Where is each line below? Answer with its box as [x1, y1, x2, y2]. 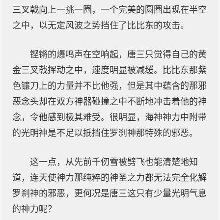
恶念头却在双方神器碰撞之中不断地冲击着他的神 [12, 97, 207, 107]
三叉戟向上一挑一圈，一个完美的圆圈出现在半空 [12, 5, 207, 15]
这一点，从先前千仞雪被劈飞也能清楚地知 [30, 157, 198, 167]
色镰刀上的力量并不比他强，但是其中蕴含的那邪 [12, 81, 207, 91]
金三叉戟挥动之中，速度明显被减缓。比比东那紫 [12, 65, 207, 75]
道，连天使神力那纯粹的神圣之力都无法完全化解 [12, 173, 207, 183]
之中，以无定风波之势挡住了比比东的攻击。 [12, 21, 189, 30]
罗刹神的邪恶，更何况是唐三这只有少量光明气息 [12, 189, 207, 198]
